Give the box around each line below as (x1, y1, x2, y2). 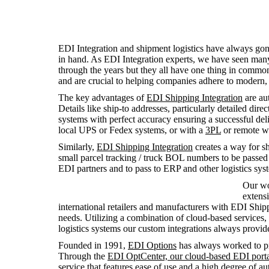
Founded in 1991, (58, 240, 128, 250)
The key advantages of (58, 92, 147, 103)
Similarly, (58, 142, 97, 152)
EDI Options (128, 240, 177, 250)
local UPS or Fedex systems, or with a (58, 125, 205, 135)
